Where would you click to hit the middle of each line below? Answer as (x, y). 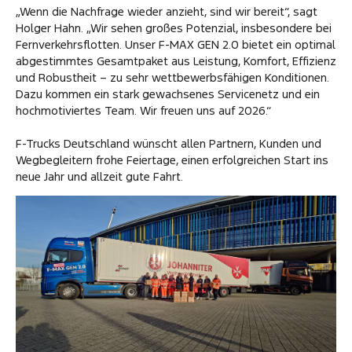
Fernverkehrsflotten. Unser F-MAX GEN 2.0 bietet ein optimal (176, 44)
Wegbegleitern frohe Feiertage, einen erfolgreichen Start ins (172, 159)
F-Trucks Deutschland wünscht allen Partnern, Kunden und (169, 143)
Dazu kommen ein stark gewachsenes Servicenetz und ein (168, 93)
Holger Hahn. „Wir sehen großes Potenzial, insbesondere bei (174, 27)
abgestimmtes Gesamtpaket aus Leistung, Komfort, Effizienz (176, 60)
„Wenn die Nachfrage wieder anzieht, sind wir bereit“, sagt (167, 11)
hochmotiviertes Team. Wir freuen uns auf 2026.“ (143, 110)
